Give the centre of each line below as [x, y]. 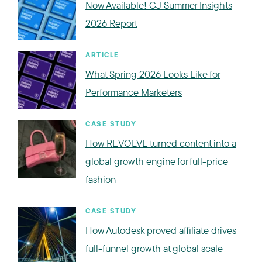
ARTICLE [102, 56]
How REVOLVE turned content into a [161, 143]
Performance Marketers [134, 92]
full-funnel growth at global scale [154, 248]
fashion [101, 179]
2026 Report [111, 23]
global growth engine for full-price [157, 161]
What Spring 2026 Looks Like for [153, 74]
